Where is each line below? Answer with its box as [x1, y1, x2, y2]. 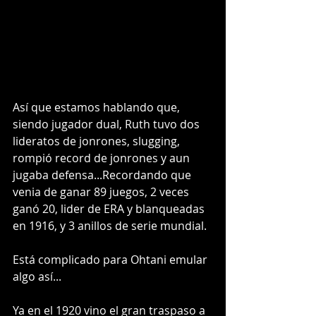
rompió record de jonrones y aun [13, 150, 193, 166]
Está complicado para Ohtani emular [13, 252, 210, 268]
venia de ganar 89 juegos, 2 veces [13, 184, 192, 200]
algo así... [13, 269, 61, 285]
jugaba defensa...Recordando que [13, 167, 194, 183]
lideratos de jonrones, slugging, [13, 133, 183, 150]
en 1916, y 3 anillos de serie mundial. [13, 218, 207, 234]
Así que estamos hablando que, [13, 99, 183, 116]
